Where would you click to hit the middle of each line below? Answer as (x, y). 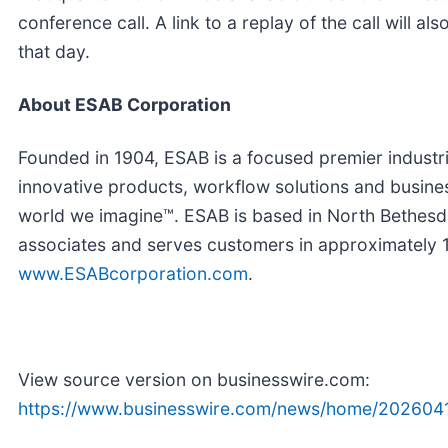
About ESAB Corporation (124, 104)
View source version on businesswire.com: (194, 379)
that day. (54, 51)
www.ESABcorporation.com (133, 273)
